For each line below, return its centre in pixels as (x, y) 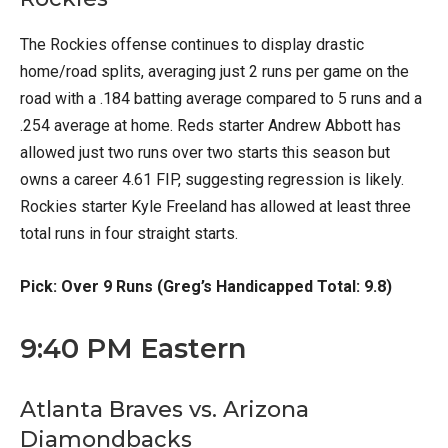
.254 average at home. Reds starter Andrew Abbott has (210, 126)
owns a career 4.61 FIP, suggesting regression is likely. (212, 180)
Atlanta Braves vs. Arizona (164, 410)
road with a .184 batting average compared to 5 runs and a (221, 99)
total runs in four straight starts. (129, 234)
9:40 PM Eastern (133, 349)
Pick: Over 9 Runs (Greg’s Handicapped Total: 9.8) (206, 287)
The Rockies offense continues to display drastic (192, 45)
